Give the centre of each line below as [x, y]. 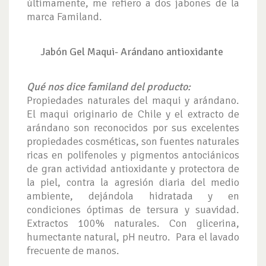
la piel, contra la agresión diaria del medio [133, 183]
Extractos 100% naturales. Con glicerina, [133, 224]
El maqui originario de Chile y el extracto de [133, 114]
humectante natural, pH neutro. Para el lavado [133, 237]
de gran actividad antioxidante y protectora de [133, 169]
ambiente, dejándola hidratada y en [133, 196]
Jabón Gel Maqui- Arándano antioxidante [133, 52]
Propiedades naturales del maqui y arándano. [133, 101]
